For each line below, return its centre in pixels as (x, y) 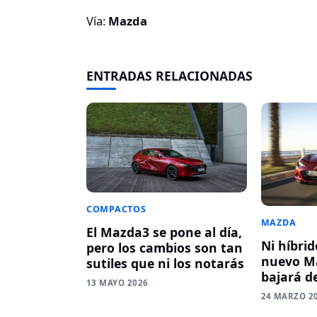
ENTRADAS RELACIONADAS (169, 75)
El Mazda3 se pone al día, (164, 232)
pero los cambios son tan (165, 248)
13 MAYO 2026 (117, 283)
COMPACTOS (116, 209)
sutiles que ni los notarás (165, 264)
